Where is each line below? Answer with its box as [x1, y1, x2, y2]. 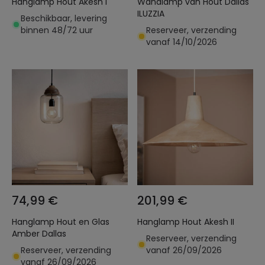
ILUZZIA [137, 8, 164, 20]
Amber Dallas [12, 228, 66, 240]
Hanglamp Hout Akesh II [204, 216, 234, 228]
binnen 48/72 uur [21, 24, 93, 36]
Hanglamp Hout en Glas [12, 216, 57, 228]
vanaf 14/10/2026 [146, 36, 217, 48]
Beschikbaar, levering [21, 12, 107, 24]
